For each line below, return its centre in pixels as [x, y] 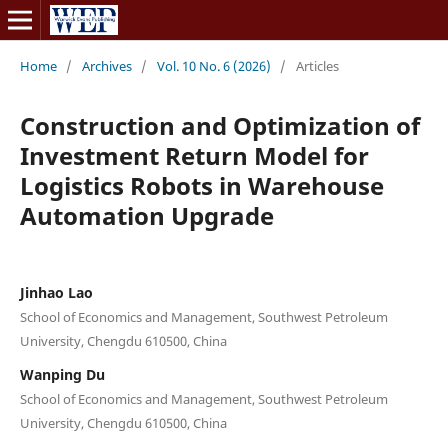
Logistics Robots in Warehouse [201, 185]
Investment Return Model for [194, 155]
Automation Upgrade [146, 215]
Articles [317, 65]
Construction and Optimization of [219, 125]
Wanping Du [62, 374]
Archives [106, 65]
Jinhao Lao [56, 292]
